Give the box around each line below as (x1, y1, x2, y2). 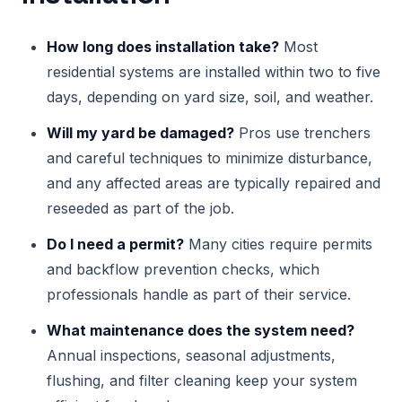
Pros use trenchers (234, 124, 371, 142)
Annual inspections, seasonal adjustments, (47, 346, 336, 364)
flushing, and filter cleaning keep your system (47, 371, 357, 389)
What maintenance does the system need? (47, 321, 354, 339)
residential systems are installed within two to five (47, 63, 380, 81)
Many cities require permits (184, 235, 372, 253)
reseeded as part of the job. (47, 199, 234, 217)
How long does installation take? (47, 38, 279, 56)
